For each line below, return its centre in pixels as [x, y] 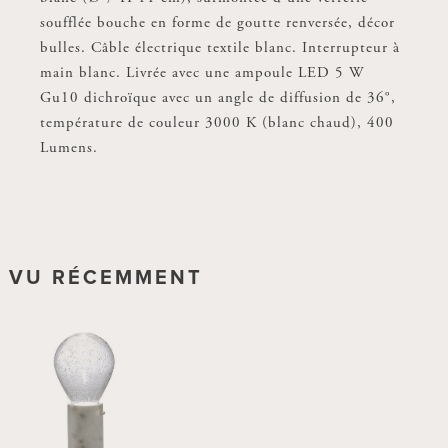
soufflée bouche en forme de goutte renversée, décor [217, 23]
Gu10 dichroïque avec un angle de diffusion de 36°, [217, 98]
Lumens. [68, 148]
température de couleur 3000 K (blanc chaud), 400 [216, 123]
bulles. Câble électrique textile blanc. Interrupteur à [219, 48]
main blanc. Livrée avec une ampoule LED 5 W [201, 73]
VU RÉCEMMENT [106, 278]
